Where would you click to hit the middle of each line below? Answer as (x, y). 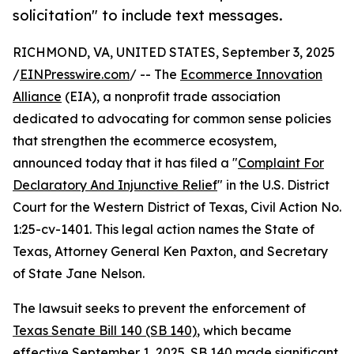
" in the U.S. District (273, 185)
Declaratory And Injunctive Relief (115, 185)
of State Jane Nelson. (79, 274)
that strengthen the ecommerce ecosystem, (145, 141)
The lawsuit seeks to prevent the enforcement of (159, 309)
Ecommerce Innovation (251, 75)
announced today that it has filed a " (125, 163)
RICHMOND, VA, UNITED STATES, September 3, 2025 (174, 53)
